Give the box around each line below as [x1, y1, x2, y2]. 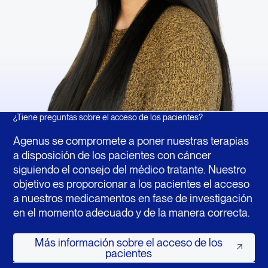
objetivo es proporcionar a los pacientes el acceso [13, 177, 249, 191]
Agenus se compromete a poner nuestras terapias [13, 134, 249, 148]
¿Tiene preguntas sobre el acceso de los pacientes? [13, 111, 203, 122]
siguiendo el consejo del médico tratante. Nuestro [13, 163, 246, 176]
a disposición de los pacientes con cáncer [13, 148, 211, 162]
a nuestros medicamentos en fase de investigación [13, 191, 252, 205]
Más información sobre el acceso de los [35, 236, 223, 249]
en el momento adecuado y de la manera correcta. [13, 206, 250, 220]
